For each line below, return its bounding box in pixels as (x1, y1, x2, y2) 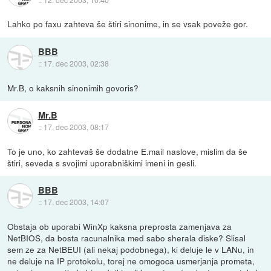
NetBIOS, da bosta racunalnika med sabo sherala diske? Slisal (7, 231, 246, 244)
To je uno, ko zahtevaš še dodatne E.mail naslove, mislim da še (7, 145, 248, 157)
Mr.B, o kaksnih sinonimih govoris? (7, 81, 139, 94)
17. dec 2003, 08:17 (43, 121, 109, 132)
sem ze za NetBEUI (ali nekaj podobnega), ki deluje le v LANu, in (7, 243, 255, 255)
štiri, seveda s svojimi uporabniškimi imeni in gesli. (7, 156, 197, 169)
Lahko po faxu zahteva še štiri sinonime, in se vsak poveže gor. (7, 18, 249, 30)
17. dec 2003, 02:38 (43, 57, 109, 68)
